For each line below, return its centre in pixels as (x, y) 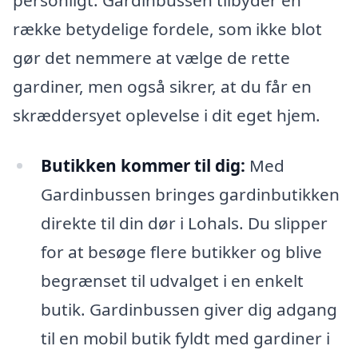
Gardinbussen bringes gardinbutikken (190, 195)
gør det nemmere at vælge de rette (151, 57)
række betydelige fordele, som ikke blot (167, 28)
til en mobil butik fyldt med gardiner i (185, 338)
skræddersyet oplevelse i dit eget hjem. (167, 115)
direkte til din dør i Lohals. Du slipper (184, 223)
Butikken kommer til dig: (143, 166)
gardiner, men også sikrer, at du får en (162, 86)
